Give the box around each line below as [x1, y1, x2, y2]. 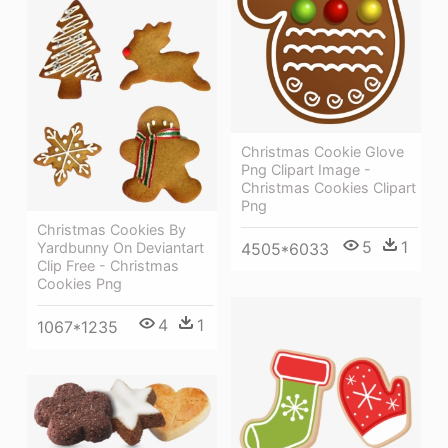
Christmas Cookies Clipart [241, 178, 416, 196]
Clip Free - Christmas [37, 257, 179, 275]
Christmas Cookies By [37, 221, 186, 239]
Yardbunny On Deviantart [37, 239, 204, 257]
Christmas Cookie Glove [241, 142, 404, 160]
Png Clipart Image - [241, 160, 371, 178]
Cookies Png [37, 275, 122, 293]
